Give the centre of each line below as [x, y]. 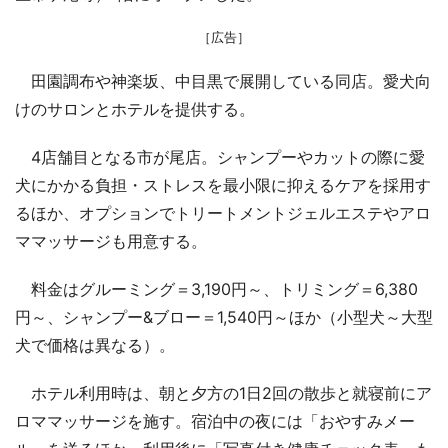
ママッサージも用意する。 [111, 240]
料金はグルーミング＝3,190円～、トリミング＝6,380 [216, 288]
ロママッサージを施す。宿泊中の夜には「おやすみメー [215, 420]
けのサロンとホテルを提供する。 [135, 108]
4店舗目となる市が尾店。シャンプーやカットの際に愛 [220, 156]
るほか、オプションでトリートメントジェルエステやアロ [223, 212]
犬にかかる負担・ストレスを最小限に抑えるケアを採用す [223, 184]
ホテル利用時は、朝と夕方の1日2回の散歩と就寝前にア [223, 392]
